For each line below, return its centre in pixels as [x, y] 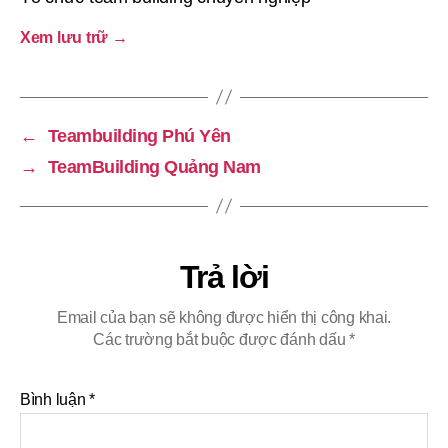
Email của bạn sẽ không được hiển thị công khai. [224, 317]
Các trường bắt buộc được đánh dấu [221, 339]
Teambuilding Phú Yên [139, 135]
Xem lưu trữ [66, 37]
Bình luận [55, 399]
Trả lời [224, 276]
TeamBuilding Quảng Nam [154, 166]
